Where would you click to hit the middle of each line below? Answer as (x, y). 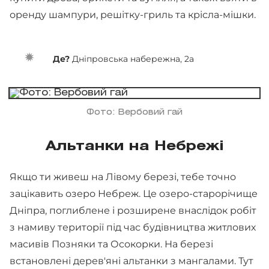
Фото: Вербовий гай (134, 112)
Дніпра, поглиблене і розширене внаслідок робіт (133, 210)
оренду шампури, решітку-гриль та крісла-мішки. (133, 14)
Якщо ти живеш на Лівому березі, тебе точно (123, 177)
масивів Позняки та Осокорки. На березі (111, 244)
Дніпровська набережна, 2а (133, 59)
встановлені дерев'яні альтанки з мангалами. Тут (131, 261)
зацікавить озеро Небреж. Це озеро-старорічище (134, 193)
